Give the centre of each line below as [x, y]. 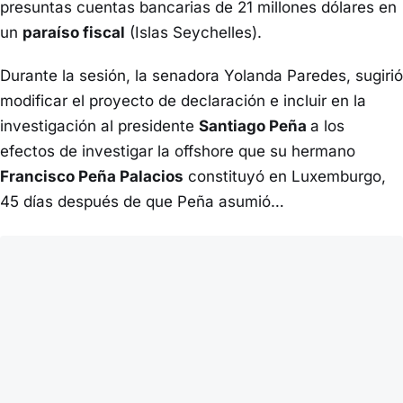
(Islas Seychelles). [193, 33]
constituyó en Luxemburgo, [285, 177]
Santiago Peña [255, 126]
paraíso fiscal [74, 33]
